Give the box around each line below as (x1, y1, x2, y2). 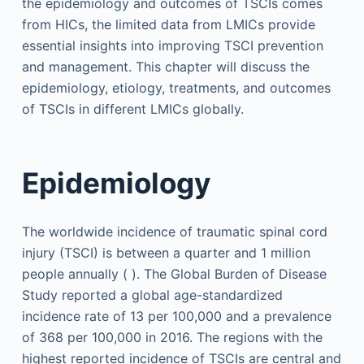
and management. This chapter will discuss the (21, 58, 310, 75)
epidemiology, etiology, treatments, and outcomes (21, 79, 331, 96)
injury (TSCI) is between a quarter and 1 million (21, 244, 310, 261)
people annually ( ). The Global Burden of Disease (21, 265, 327, 282)
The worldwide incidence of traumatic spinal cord (21, 223, 327, 240)
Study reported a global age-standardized (21, 286, 283, 303)
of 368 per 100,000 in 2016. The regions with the (21, 328, 323, 345)
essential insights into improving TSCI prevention (21, 37, 323, 54)
